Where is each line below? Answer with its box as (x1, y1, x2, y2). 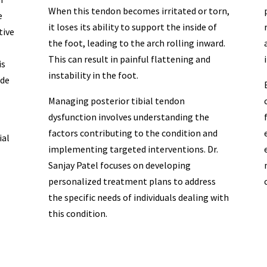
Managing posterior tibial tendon (48, 95, 185, 107)
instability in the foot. (48, 69, 138, 82)
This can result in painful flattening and (48, 53, 210, 66)
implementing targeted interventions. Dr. (48, 143, 218, 156)
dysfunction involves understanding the (48, 111, 209, 123)
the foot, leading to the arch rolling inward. (48, 37, 225, 49)
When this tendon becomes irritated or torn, (48, 5, 229, 17)
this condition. (48, 207, 107, 220)
